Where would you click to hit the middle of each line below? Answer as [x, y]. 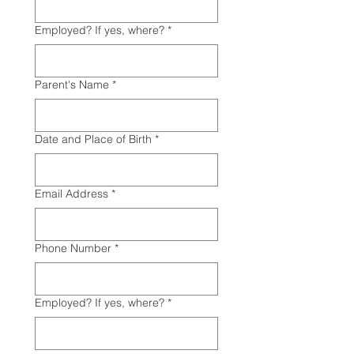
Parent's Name [72, 85]
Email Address [72, 194]
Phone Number [73, 248]
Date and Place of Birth [93, 139]
